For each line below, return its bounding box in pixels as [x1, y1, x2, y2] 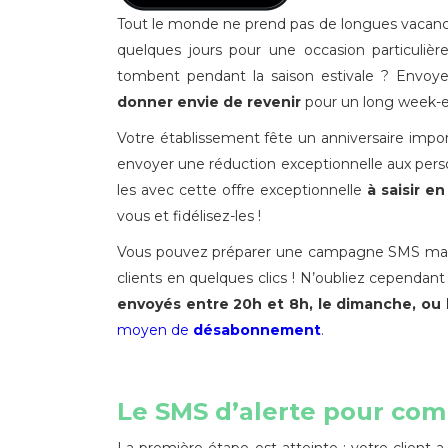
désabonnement [193, 321, 321, 339]
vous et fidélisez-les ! [117, 207, 261, 225]
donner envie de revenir [117, 93, 301, 111]
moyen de [117, 321, 193, 339]
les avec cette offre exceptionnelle [117, 181, 367, 199]
